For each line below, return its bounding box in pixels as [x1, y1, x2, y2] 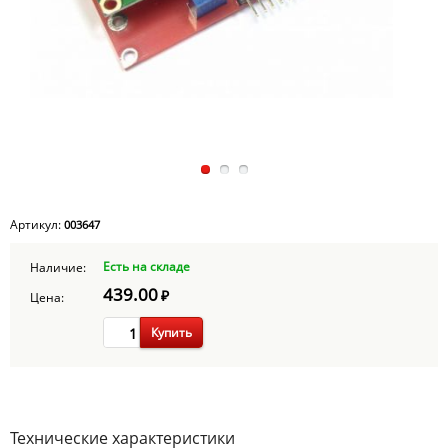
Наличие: [30, 259, 86, 277]
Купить [151, 324, 192, 341]
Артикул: [10, 216, 64, 233]
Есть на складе [103, 258, 190, 275]
